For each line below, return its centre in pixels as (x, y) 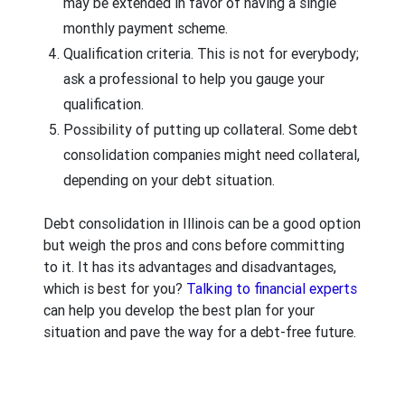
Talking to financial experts (272, 288)
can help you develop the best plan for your (179, 310)
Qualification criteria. (128, 53)
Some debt (321, 129)
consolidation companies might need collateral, (212, 154)
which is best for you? (115, 288)
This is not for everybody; (276, 53)
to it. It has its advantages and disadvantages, (190, 266)
